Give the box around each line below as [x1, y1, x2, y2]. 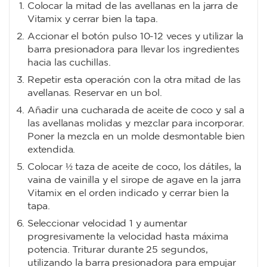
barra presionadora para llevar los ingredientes [27, 45, 240, 55]
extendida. [27, 145, 76, 155]
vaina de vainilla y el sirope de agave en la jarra [27, 176, 241, 185]
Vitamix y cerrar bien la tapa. [27, 15, 158, 24]
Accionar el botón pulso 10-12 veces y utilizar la [27, 32, 244, 42]
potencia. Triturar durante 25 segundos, [27, 246, 208, 255]
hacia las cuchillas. [27, 58, 111, 68]
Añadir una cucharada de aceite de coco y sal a [27, 106, 244, 116]
